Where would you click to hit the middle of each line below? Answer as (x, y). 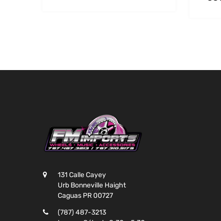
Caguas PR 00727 (85, 196)
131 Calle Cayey (82, 175)
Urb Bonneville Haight (92, 185)
